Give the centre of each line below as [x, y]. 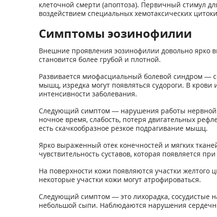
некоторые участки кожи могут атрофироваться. [120, 179]
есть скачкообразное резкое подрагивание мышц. [123, 128]
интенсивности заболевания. [88, 94]
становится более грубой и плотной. [100, 59]
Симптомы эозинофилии [115, 33]
